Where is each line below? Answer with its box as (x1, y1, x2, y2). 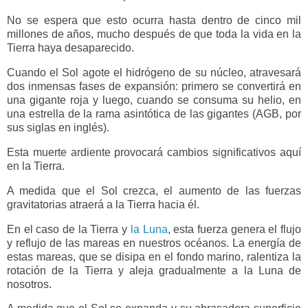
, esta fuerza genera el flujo (167, 223, 302, 235)
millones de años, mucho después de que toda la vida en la (7, 28, 301, 41)
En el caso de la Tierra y (7, 223, 131, 235)
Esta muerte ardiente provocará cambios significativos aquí (7, 146, 301, 158)
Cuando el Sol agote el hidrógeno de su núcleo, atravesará (7, 67, 301, 79)
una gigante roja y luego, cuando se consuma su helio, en (7, 94, 301, 107)
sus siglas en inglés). (7, 122, 109, 134)
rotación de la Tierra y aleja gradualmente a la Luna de (7, 264, 301, 276)
